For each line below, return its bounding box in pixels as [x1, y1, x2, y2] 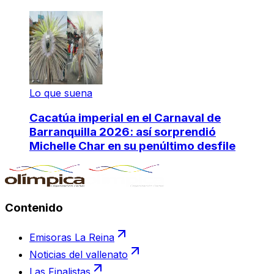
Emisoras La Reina [29, 231, 114, 243]
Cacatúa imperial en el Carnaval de [29, 110, 221, 125]
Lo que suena [29, 87, 92, 100]
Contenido [5, 201, 63, 215]
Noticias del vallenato [29, 248, 128, 261]
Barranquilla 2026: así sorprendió [29, 124, 216, 139]
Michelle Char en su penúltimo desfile [29, 138, 235, 153]
